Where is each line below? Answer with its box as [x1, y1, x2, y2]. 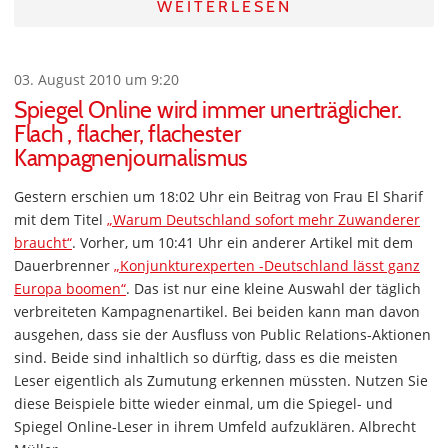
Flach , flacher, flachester [14, 120, 241, 149]
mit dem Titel [14, 210, 107, 230]
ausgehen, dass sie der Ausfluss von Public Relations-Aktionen [14, 325, 431, 345]
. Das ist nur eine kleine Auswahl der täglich [126, 279, 421, 299]
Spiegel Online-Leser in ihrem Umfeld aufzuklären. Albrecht [14, 417, 416, 437]
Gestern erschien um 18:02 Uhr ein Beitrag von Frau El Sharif [14, 187, 423, 207]
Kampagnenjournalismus [14, 144, 249, 173]
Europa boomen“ [14, 279, 126, 299]
